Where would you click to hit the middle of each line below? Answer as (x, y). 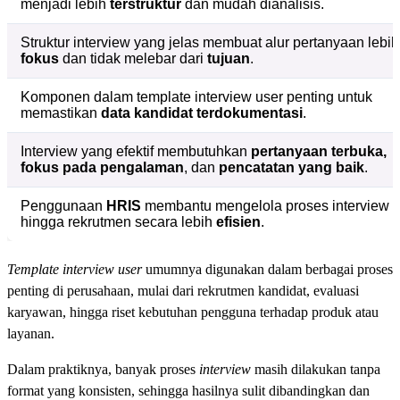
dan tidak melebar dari (133, 59)
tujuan (229, 59)
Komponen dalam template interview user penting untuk (196, 97)
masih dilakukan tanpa (317, 370)
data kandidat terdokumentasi (202, 113)
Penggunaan (63, 206)
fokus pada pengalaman (102, 168)
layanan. (31, 334)
